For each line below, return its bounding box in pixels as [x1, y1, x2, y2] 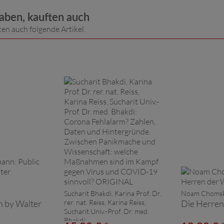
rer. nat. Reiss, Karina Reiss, [64, 198, 146, 206]
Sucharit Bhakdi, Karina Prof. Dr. [64, 189, 161, 197]
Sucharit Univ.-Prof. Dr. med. [64, 207, 149, 215]
